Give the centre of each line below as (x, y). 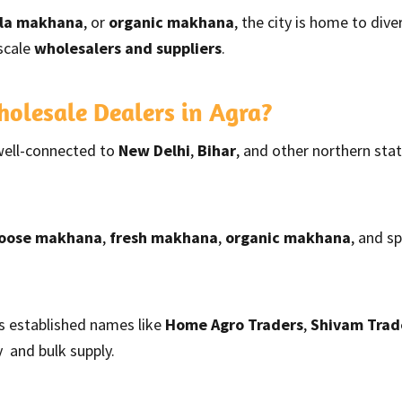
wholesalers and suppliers (128, 48)
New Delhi (154, 150)
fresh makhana (164, 237)
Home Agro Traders (234, 324)
